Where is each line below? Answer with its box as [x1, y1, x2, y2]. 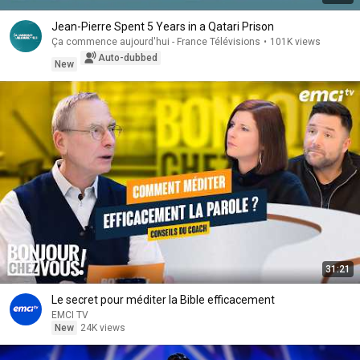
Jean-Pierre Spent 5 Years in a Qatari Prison [51, 20, 274, 33]
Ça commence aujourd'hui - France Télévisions [51, 36, 260, 47]
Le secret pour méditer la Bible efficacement [51, 293, 275, 306]
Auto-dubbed [98, 52, 157, 63]
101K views [270, 36, 321, 47]
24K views [80, 322, 125, 333]
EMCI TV [51, 309, 88, 321]
